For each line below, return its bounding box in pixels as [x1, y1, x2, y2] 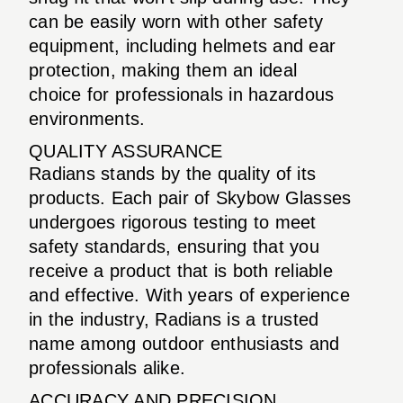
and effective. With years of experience [29, 284, 350, 305]
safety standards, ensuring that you [29, 236, 319, 256]
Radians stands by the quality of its [29, 163, 316, 184]
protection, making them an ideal [29, 59, 297, 80]
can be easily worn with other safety [29, 11, 323, 31]
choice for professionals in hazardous [29, 84, 335, 104]
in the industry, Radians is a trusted [29, 309, 319, 329]
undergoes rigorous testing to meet [29, 211, 317, 232]
